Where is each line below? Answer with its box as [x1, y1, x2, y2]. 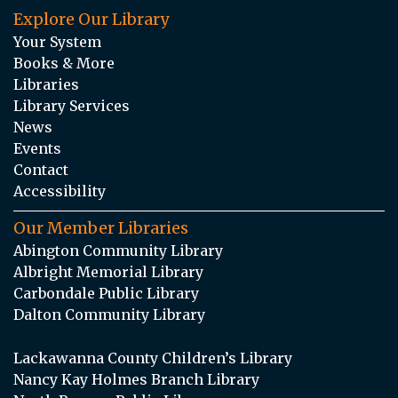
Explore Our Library [13, 8, 169, 29]
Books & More [13, 53, 115, 72]
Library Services [13, 96, 130, 115]
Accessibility [13, 181, 106, 200]
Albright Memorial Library [13, 262, 203, 281]
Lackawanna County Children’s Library [13, 348, 292, 367]
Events [13, 139, 61, 157]
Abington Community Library [13, 241, 223, 259]
